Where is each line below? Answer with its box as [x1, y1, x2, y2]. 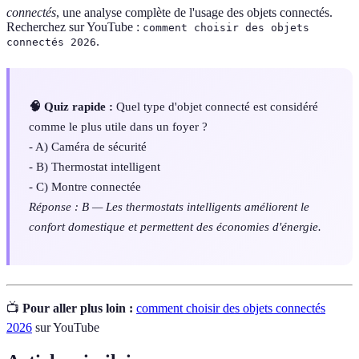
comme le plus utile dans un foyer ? [29, 119, 208, 134]
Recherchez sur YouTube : [6, 20, 143, 34]
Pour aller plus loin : [22, 301, 133, 315]
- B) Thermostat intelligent [29, 159, 160, 174]
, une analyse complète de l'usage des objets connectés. [56, 6, 333, 20]
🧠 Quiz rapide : [29, 99, 113, 114]
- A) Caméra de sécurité [29, 139, 147, 154]
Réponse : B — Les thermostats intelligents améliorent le [29, 200, 309, 214]
